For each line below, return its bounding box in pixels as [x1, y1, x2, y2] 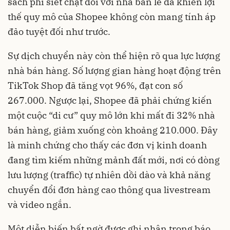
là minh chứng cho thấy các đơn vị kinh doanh [8, 139, 207, 151]
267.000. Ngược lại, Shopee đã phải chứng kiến [8, 94, 212, 107]
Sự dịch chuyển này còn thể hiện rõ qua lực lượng [8, 50, 220, 62]
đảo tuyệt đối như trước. [8, 26, 110, 38]
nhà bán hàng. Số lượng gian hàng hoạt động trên [8, 65, 221, 77]
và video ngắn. [8, 199, 71, 211]
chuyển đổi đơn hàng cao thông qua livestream [8, 184, 210, 196]
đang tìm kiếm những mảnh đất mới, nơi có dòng [8, 154, 220, 166]
